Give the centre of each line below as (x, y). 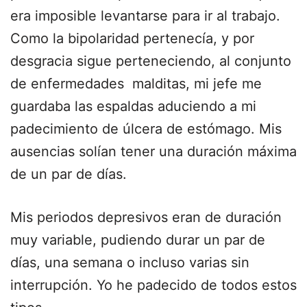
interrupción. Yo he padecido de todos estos (153, 285)
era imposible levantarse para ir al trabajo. (145, 16)
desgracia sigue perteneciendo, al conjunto (151, 61)
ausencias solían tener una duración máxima (153, 151)
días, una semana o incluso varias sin (130, 262)
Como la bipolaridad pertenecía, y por (132, 38)
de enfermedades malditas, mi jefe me (136, 84)
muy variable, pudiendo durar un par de (138, 240)
